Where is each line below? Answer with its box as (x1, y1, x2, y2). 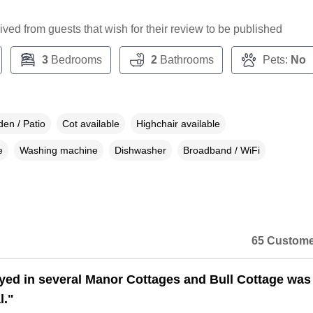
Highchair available (136, 118, 220, 130)
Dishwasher (114, 145, 166, 156)
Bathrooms (156, 54, 214, 66)
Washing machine (19, 145, 98, 156)
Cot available (61, 118, 119, 130)
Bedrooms (48, 54, 102, 66)
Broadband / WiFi (182, 145, 260, 156)
